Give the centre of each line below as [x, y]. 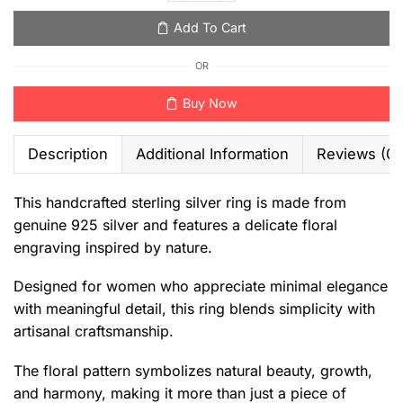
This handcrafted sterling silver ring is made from [180, 202]
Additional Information [212, 153]
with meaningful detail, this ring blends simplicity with [194, 309]
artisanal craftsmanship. [94, 331]
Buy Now [210, 103]
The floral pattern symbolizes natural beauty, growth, [193, 370]
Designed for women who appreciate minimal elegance [201, 287]
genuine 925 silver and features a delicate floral [175, 224]
